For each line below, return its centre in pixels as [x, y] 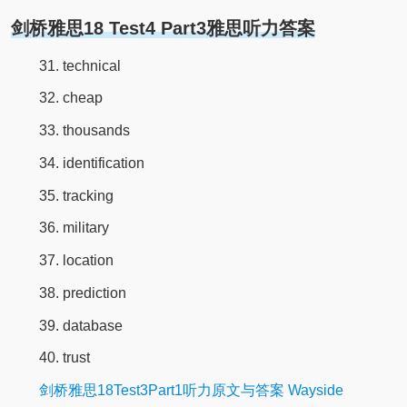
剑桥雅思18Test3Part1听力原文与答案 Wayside [191, 391]
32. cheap [70, 98]
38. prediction [82, 293]
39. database [80, 325]
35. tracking [76, 195]
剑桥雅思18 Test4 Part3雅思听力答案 [163, 28]
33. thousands [84, 131]
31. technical [79, 65]
